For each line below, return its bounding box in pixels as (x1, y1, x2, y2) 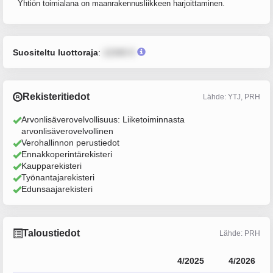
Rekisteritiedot (23, 91, 90, 102)
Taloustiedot (23, 228, 80, 238)
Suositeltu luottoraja (13, 48, 98, 57)
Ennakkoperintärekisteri (21, 149, 112, 159)
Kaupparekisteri (21, 161, 82, 171)
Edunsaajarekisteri (21, 184, 93, 194)
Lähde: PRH (219, 229, 260, 238)
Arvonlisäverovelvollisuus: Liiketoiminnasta (21, 115, 185, 124)
